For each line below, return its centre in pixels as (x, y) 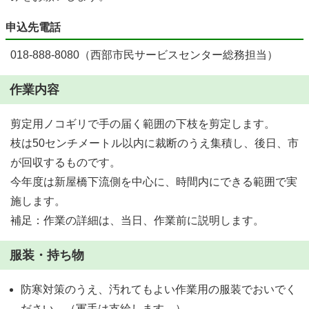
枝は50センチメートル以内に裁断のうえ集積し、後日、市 (154, 143)
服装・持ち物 (47, 255)
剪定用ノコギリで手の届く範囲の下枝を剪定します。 (143, 124)
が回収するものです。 (66, 162)
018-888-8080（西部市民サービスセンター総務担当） (144, 55)
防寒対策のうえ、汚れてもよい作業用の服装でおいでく (159, 289)
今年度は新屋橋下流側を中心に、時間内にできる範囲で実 (154, 182)
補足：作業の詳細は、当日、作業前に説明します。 (137, 220)
